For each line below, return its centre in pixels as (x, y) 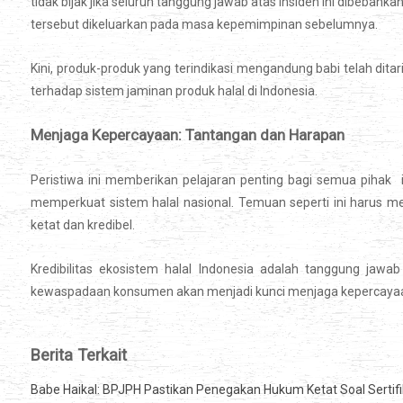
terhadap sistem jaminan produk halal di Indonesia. (174, 91)
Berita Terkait (79, 355)
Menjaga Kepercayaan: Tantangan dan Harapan (188, 135)
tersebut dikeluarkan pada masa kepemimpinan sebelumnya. (204, 25)
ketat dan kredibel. (83, 225)
